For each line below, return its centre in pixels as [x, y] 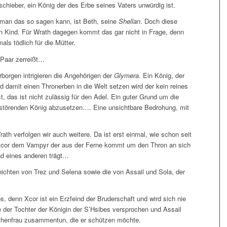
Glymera [125, 75]
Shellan [129, 21]
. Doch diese [159, 21]
